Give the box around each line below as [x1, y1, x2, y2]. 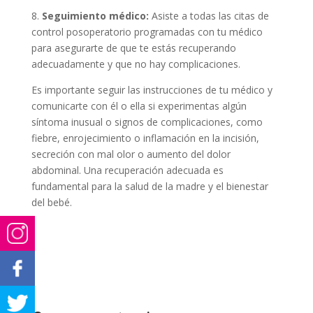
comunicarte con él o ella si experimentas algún [31, 99, 247, 113]
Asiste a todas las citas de [148, 9, 269, 23]
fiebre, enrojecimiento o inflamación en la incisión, [31, 131, 259, 145]
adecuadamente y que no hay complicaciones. [31, 57, 240, 71]
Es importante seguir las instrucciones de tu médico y [31, 83, 272, 97]
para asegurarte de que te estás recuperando [31, 41, 236, 55]
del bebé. [31, 196, 72, 210]
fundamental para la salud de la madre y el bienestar [31, 180, 268, 194]
